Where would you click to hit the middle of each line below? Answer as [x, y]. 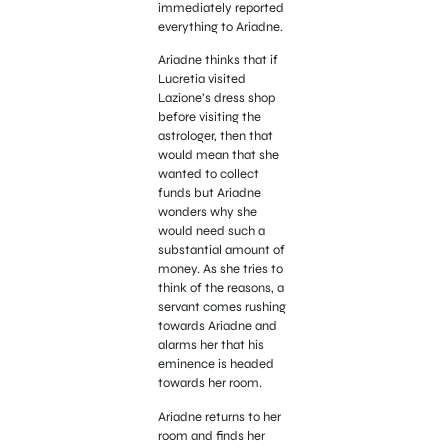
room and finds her [211, 435]
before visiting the [209, 117]
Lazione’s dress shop [216, 98]
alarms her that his [210, 345]
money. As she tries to [220, 269]
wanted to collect [208, 174]
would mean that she [218, 155]
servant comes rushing [221, 307]
